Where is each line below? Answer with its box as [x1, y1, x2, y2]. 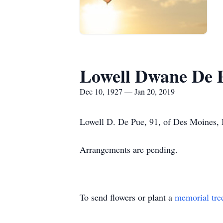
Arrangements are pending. [80, 143, 178, 155]
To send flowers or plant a [80, 191, 175, 203]
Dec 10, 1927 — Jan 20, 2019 [80, 86, 175, 97]
